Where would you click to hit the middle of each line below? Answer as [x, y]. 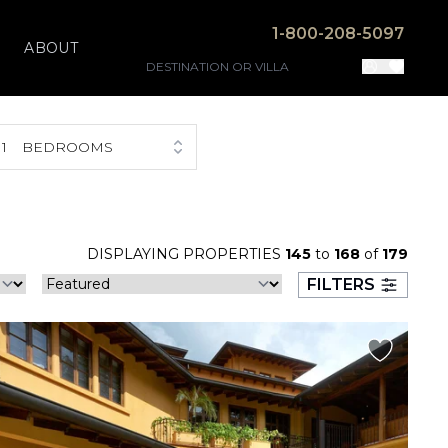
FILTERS [341, 284]
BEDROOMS [68, 147]
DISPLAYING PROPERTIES [186, 254]
